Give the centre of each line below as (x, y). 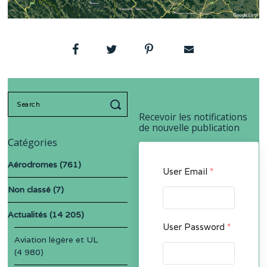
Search (21, 98)
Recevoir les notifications (193, 117)
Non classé (30, 189)
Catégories (33, 143)
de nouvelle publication (190, 127)
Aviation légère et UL (56, 239)
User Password (195, 227)
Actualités (28, 214)
